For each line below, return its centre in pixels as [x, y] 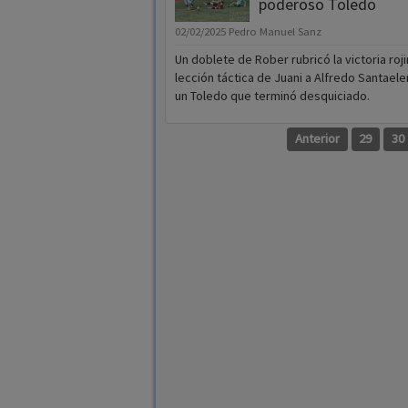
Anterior [317, 139]
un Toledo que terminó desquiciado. [272, 96]
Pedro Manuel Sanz [275, 32]
